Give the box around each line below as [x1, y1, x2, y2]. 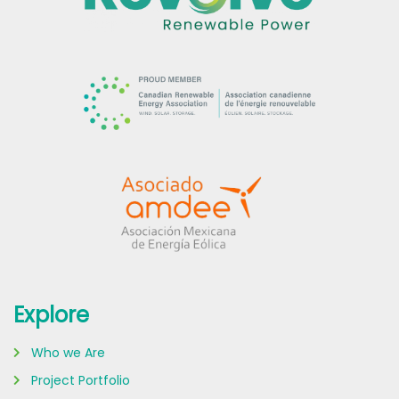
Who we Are [31, 343, 105, 362]
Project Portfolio [31, 370, 130, 389]
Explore [13, 299, 89, 330]
